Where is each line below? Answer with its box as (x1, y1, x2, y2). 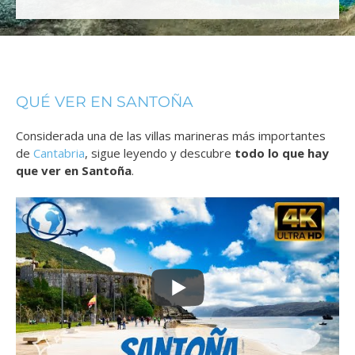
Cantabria (33, 145, 85, 162)
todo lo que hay (235, 145, 329, 162)
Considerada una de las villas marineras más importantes (16, 128, 326, 144)
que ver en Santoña (16, 162, 132, 179)
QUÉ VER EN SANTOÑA (16, 93, 193, 112)
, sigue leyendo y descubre (85, 145, 235, 162)
